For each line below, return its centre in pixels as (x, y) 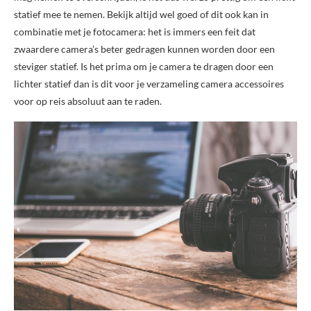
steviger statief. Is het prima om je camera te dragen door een (144, 67)
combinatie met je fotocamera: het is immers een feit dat (135, 32)
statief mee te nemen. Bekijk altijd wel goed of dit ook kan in (141, 15)
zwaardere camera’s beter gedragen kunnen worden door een (144, 49)
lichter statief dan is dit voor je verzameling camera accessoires (149, 84)
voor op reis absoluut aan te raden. (88, 101)
